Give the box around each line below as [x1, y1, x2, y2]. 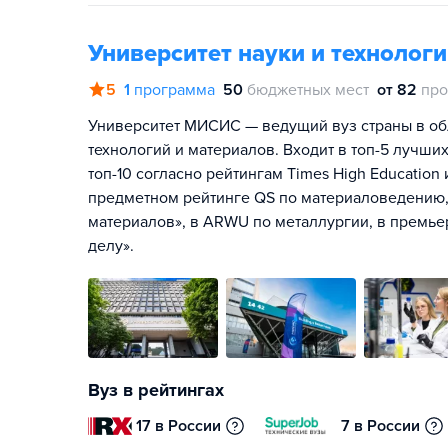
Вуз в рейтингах [88, 379, 224, 401]
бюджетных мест [247, 80, 369, 100]
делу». [88, 236, 134, 256]
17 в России [136, 416, 222, 436]
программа [134, 80, 215, 100]
